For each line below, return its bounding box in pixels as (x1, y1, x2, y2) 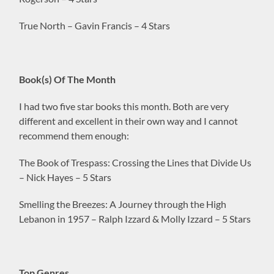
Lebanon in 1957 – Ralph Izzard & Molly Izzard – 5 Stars (19, 212, 251, 224)
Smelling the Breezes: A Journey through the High (19, 198, 227, 210)
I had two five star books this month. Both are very (19, 100, 229, 112)
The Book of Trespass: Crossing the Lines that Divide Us (19, 156, 252, 168)
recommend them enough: (19, 129, 130, 141)
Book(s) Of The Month (19, 73, 116, 85)
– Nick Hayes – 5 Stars (19, 171, 112, 183)
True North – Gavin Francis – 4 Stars (19, 19, 171, 31)
